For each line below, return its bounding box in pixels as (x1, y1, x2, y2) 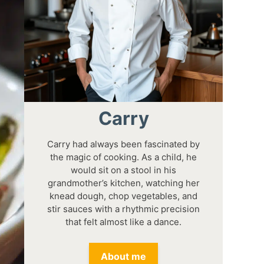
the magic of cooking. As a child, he (50, 151, 197, 163)
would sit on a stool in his (71, 164, 177, 176)
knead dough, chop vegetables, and (49, 190, 198, 202)
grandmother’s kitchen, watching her (47, 177, 200, 189)
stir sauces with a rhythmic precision (47, 203, 200, 214)
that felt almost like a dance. (65, 216, 182, 227)
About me (101, 250, 147, 262)
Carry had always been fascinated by (47, 138, 200, 150)
